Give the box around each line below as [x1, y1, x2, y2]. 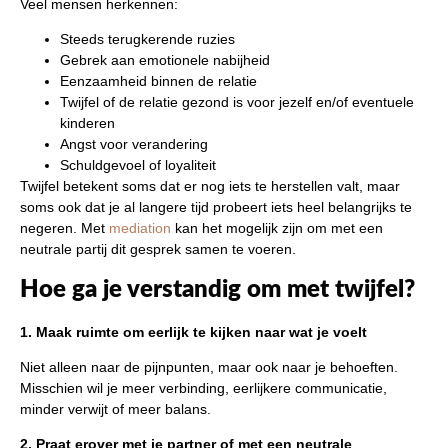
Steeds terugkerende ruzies [60, 31, 235, 48]
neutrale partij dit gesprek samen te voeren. [20, 241, 296, 258]
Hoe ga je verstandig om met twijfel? [20, 277, 415, 302]
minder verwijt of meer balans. [20, 400, 211, 417]
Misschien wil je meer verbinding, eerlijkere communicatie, [20, 379, 387, 396]
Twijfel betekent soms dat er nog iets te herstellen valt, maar [20, 178, 400, 195]
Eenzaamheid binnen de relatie [60, 73, 257, 90]
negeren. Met [20, 220, 109, 237]
